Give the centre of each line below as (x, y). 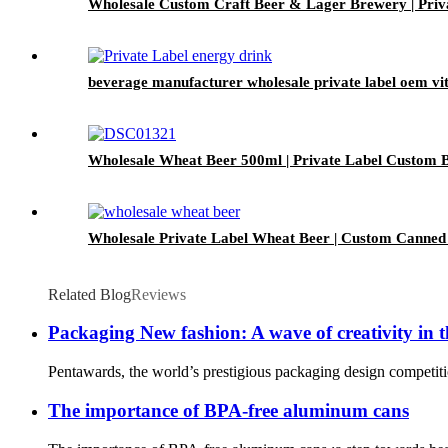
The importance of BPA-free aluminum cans (228, 410)
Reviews (158, 294)
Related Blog (89, 294)
